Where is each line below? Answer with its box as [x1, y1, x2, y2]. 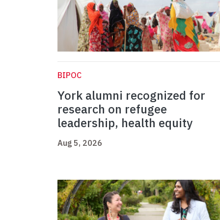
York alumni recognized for [57, 87, 205, 104]
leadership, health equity [57, 115, 192, 131]
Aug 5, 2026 [57, 138, 102, 148]
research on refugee [57, 101, 167, 117]
